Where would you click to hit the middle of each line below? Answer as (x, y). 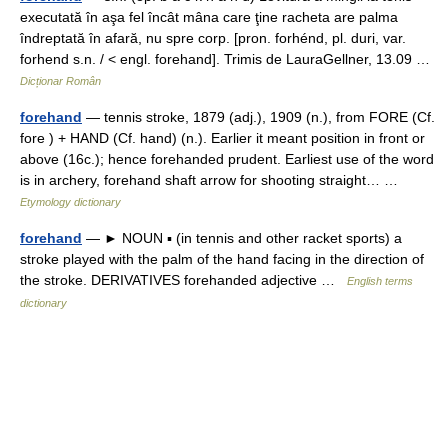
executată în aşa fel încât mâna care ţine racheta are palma (209, 17)
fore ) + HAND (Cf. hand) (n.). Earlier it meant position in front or (222, 138)
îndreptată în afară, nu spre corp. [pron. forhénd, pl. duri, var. (213, 38)
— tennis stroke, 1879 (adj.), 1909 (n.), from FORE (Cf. (258, 117)
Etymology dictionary (70, 202)
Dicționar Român (60, 81)
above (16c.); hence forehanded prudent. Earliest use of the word (227, 159)
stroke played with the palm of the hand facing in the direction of (222, 259)
